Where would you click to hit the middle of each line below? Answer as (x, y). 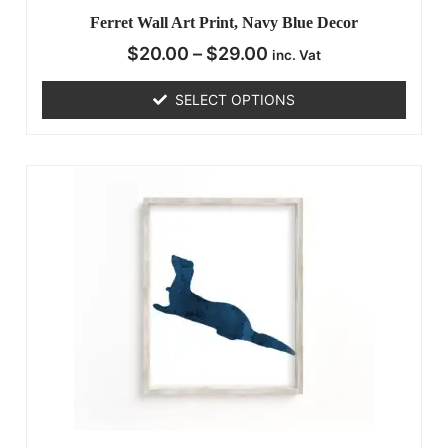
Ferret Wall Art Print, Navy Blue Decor (224, 23)
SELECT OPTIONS (235, 100)
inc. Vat (296, 55)
